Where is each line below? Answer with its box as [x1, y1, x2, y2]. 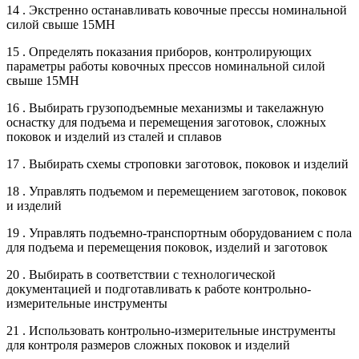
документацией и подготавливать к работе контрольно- [6, 281, 311, 296]
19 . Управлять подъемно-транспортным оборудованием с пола [6, 225, 352, 240]
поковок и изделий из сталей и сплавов [6, 129, 222, 143]
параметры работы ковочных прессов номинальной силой [6, 58, 325, 73]
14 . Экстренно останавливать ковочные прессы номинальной [6, 2, 347, 17]
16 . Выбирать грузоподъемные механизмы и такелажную [6, 100, 324, 115]
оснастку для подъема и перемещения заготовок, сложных [6, 115, 326, 129]
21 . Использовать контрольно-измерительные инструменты [6, 323, 336, 337]
